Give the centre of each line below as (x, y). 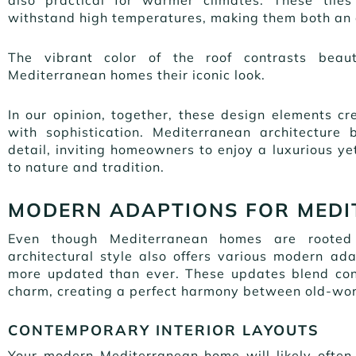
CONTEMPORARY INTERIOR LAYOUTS (166, 330)
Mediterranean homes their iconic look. (137, 74)
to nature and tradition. (86, 166)
